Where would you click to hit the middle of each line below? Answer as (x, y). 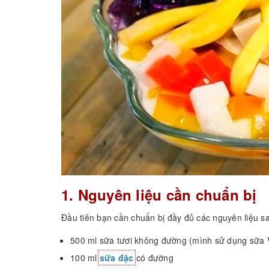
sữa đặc (116, 257)
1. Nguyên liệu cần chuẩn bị (159, 195)
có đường (153, 257)
